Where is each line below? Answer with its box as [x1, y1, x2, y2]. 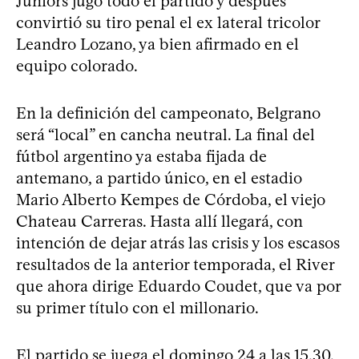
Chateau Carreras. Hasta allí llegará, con [16, 211, 303, 231]
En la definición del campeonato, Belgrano [16, 103, 321, 123]
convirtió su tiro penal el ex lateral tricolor [16, 12, 320, 32]
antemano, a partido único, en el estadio [16, 167, 302, 188]
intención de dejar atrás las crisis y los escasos [16, 232, 340, 252]
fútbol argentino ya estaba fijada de [16, 146, 267, 166]
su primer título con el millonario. [16, 297, 259, 317]
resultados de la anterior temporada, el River [16, 254, 334, 274]
